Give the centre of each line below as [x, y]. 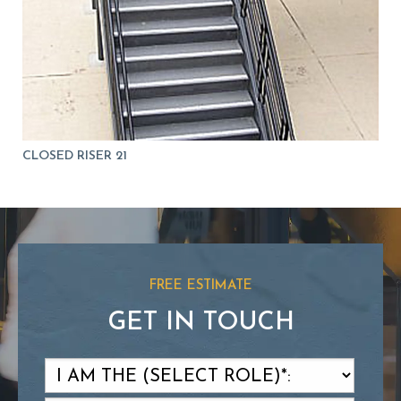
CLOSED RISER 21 [75, 156]
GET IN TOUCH [200, 323]
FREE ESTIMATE [200, 286]
